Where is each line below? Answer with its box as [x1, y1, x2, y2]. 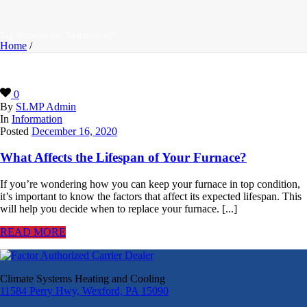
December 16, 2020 [32, 125, 117, 137]
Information [12, 112, 62, 125]
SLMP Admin [16, 100, 76, 112]
